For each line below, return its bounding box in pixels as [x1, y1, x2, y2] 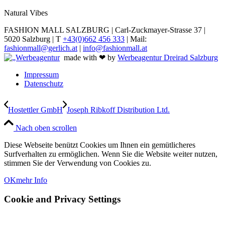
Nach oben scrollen [16, 123, 77, 132]
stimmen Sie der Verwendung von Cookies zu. [4, 158, 151, 167]
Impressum [24, 70, 59, 79]
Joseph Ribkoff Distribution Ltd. [67, 105, 170, 114]
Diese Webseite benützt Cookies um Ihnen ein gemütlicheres [4, 140, 195, 149]
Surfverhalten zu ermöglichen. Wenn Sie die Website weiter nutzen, [4, 149, 217, 158]
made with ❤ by [60, 53, 118, 62]
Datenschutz [24, 79, 63, 88]
